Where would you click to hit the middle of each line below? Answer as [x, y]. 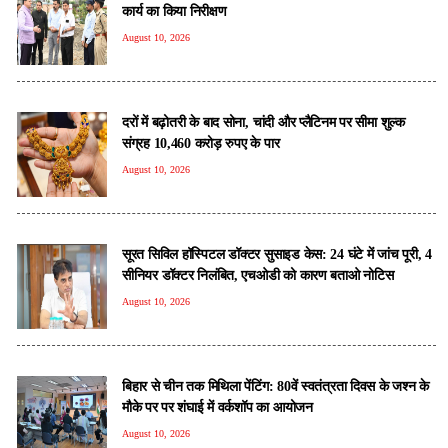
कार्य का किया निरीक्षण [174, 10]
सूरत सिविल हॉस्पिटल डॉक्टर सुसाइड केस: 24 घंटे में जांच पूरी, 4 [277, 253]
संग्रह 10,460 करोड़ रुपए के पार [201, 142]
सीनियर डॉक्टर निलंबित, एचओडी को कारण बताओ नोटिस [258, 274]
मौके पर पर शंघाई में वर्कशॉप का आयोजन [217, 406]
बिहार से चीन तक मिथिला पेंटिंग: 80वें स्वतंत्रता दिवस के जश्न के [275, 385]
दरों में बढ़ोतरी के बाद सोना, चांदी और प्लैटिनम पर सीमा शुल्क [263, 121]
